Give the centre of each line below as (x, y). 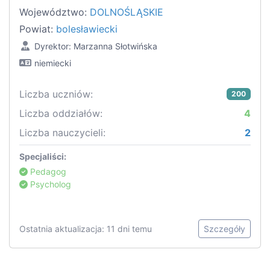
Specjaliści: (43, 157)
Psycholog (49, 184)
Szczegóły (224, 229)
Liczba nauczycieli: (62, 133)
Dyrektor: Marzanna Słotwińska (96, 46)
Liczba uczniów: (56, 94)
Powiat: (38, 29)
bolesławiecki (87, 29)
